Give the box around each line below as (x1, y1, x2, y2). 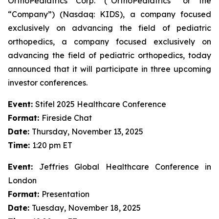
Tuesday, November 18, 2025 (32, 203, 141, 213)
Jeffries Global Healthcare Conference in (39, 162, 212, 172)
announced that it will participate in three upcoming (8, 64, 211, 74)
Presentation (42, 189, 89, 199)
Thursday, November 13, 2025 (32, 127, 143, 136)
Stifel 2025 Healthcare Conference (35, 99, 166, 109)
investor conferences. (8, 78, 88, 88)
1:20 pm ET (32, 140, 72, 150)
